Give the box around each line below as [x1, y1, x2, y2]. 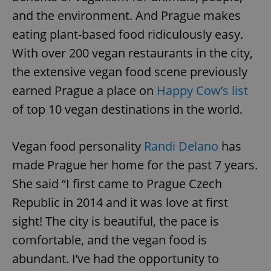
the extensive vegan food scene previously [12, 64, 247, 80]
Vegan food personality [12, 138, 144, 155]
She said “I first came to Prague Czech [12, 175, 222, 192]
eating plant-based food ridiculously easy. [12, 26, 243, 43]
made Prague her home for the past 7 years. [12, 157, 258, 174]
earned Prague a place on [12, 82, 157, 99]
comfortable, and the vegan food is [12, 232, 207, 249]
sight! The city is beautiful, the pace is [12, 213, 219, 230]
